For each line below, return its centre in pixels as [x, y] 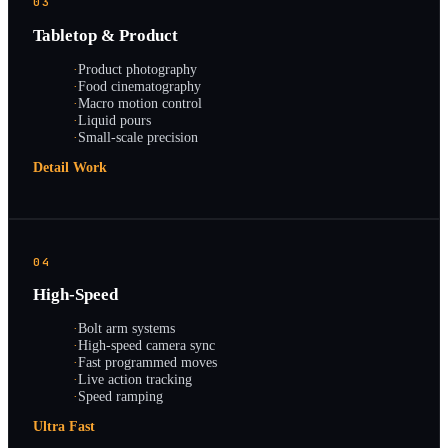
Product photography [137, 68]
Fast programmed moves [147, 361]
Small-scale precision [138, 136]
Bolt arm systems [126, 327]
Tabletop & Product [105, 36]
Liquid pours [114, 119]
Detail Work [70, 167]
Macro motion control [140, 102]
